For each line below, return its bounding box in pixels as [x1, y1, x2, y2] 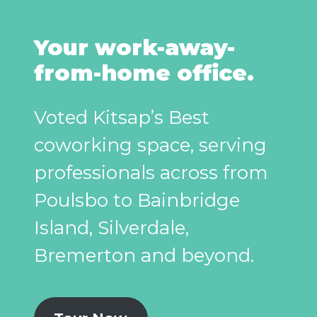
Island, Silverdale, [34, 217, 189, 240]
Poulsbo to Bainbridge [34, 189, 240, 212]
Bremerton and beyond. [34, 244, 254, 267]
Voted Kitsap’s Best [34, 106, 209, 129]
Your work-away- [34, 34, 235, 62]
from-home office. [34, 59, 254, 87]
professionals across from [34, 161, 268, 185]
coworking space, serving [34, 134, 267, 157]
